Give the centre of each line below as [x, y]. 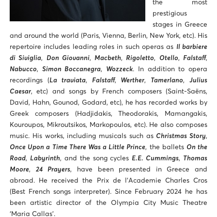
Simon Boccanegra [71, 69]
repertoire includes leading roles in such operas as [93, 47]
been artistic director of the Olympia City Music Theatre [108, 203]
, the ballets [166, 147]
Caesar [20, 92]
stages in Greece [180, 25]
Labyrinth [45, 158]
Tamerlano [167, 80]
